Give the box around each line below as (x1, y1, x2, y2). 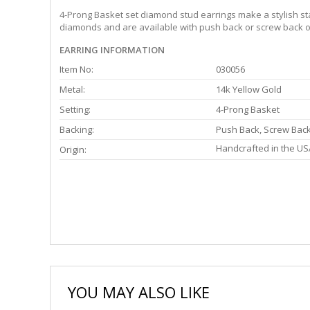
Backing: (60, 123, 94, 136)
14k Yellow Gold (216, 83, 282, 96)
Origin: (60, 143, 86, 156)
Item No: (60, 63, 93, 76)
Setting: (60, 103, 91, 116)
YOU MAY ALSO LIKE (68, 282, 210, 303)
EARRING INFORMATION (60, 44, 165, 57)
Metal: (60, 83, 85, 96)
